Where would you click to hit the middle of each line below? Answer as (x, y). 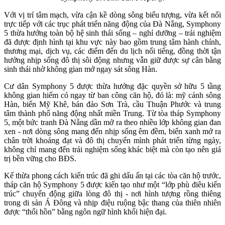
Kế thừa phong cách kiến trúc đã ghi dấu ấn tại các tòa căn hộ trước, (113, 175)
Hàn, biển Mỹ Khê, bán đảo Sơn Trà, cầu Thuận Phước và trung (113, 104)
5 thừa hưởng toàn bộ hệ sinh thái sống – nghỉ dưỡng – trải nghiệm (113, 33)
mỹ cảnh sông (199, 95)
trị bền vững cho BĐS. (40, 158)
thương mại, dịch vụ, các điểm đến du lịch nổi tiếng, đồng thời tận (113, 51)
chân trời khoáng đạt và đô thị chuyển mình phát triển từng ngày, (113, 140)
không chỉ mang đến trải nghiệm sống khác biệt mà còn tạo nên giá (113, 149)
